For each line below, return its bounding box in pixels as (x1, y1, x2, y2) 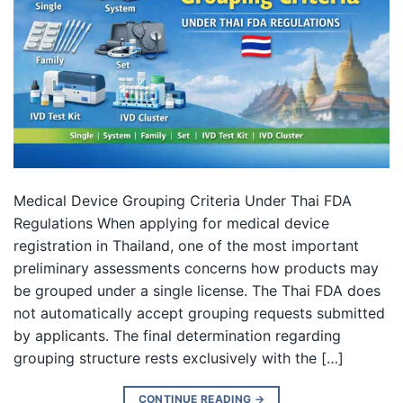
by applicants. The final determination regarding (13, 327, 341, 345)
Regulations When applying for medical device (13, 214, 329, 233)
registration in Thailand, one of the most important (13, 237, 359, 255)
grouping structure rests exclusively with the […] (13, 349, 344, 368)
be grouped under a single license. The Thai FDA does (13, 282, 381, 300)
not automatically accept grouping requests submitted (13, 304, 385, 323)
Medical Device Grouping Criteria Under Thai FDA (13, 192, 352, 210)
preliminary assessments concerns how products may (13, 259, 379, 278)
